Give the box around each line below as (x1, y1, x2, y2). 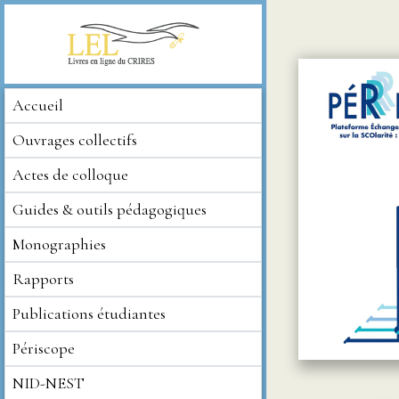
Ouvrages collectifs (12, 130, 137, 150)
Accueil (12, 95, 63, 115)
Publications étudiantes (12, 304, 166, 323)
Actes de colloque (12, 165, 128, 184)
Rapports (12, 269, 74, 289)
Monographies (12, 234, 106, 254)
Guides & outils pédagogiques (12, 199, 207, 219)
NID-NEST (12, 373, 85, 393)
